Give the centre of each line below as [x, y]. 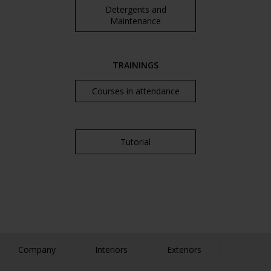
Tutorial [135, 142]
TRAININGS [135, 65]
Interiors [111, 250]
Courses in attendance [135, 91]
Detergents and [135, 9]
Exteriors [184, 250]
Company [37, 250]
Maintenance [135, 21]
